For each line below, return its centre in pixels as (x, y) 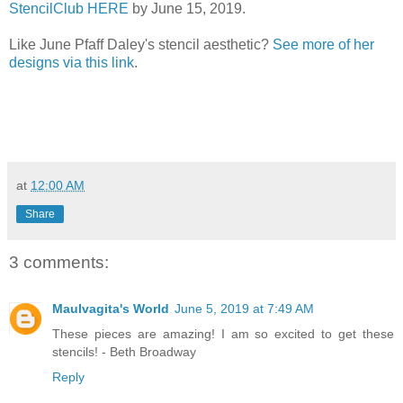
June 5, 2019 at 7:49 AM (244, 309)
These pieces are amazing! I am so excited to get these (223, 334)
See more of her (323, 44)
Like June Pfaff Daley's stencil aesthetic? (141, 44)
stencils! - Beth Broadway (124, 352)
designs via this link (72, 62)
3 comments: (59, 262)
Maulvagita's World (111, 309)
